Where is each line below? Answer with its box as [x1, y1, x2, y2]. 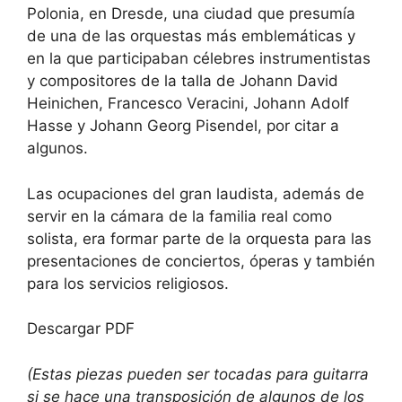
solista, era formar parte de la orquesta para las [27, 229, 371, 248]
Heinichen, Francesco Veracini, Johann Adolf [27, 94, 349, 113]
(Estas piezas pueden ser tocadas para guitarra [27, 364, 369, 383]
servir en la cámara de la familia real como [27, 206, 332, 225]
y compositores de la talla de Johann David [27, 72, 338, 91]
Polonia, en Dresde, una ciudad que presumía [27, 4, 355, 23]
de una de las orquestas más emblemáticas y [27, 27, 355, 46]
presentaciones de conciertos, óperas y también [27, 251, 375, 270]
